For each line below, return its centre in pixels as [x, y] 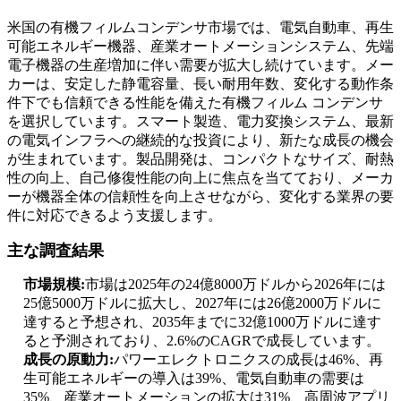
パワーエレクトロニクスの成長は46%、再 [248, 360]
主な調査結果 [55, 251]
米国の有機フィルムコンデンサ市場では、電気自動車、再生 [200, 28]
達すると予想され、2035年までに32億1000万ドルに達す [202, 322]
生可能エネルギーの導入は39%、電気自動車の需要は [194, 379]
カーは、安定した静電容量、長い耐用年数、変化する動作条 [200, 84]
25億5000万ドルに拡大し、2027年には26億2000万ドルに [202, 303]
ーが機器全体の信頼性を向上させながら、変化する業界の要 [200, 197]
